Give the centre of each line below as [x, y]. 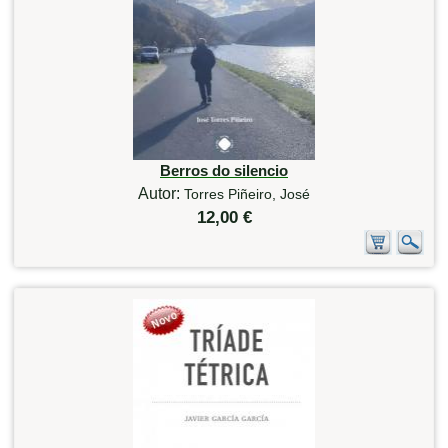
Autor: [161, 193]
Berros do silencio [224, 170]
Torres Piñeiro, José [247, 193]
